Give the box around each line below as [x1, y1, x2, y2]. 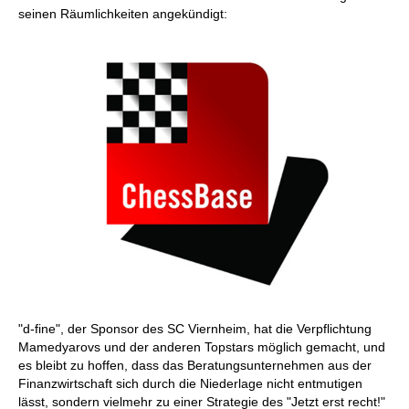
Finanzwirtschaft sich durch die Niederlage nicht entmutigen [18, 376, 362, 391]
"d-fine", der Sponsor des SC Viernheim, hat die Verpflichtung [18, 321, 372, 336]
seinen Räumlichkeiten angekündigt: [18, 6, 227, 21]
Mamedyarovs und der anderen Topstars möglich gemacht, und [18, 340, 385, 354]
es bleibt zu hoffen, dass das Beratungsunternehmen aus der [18, 358, 372, 372]
